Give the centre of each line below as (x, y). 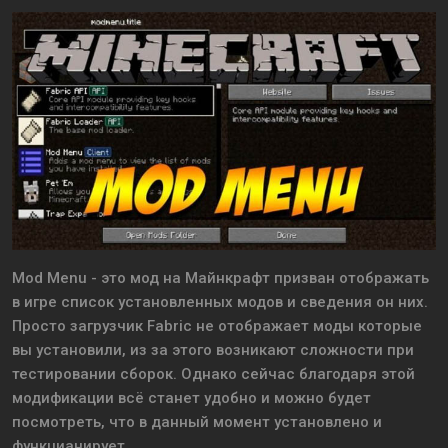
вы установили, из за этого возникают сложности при (213, 350)
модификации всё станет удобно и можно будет (191, 398)
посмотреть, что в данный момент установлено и (197, 422)
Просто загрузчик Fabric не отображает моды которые (217, 326)
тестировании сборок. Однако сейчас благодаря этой (213, 374)
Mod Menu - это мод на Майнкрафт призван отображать (220, 278)
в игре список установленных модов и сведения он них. (220, 302)
